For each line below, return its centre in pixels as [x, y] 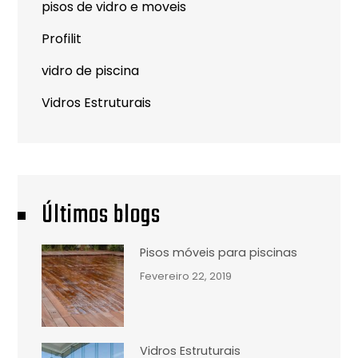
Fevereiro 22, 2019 [186, 276]
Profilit [62, 38]
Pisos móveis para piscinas [219, 252]
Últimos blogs [101, 215]
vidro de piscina [91, 70]
